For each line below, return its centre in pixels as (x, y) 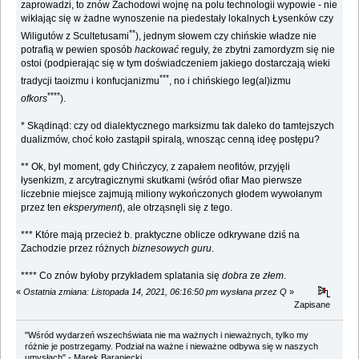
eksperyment (92, 208)
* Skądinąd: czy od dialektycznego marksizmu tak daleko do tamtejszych (178, 126)
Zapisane (313, 305)
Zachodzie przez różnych (77, 249)
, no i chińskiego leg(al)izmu (230, 81)
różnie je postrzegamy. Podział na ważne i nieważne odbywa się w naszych (171, 346)
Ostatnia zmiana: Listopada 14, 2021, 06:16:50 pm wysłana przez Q (155, 292)
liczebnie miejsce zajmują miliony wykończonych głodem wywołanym (172, 194)
